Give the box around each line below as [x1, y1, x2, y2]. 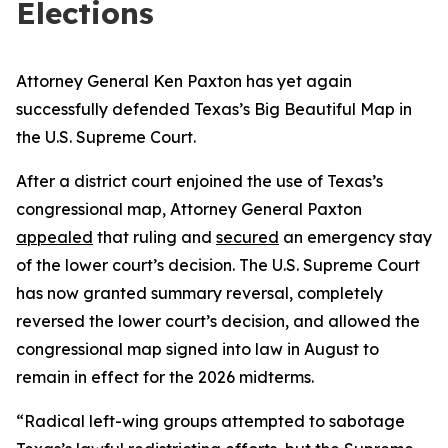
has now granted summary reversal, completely [16, 283, 383, 303]
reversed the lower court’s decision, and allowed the [16, 311, 420, 331]
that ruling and [93, 227, 216, 247]
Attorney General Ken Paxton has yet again [16, 71, 352, 91]
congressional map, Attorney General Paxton [16, 199, 362, 219]
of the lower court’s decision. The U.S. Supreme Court [16, 255, 420, 275]
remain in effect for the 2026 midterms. [16, 367, 318, 387]
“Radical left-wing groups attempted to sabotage [16, 411, 405, 431]
